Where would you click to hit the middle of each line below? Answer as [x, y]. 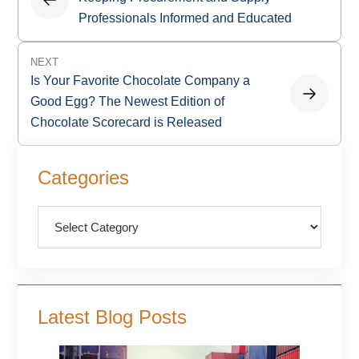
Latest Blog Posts [113, 317]
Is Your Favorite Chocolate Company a [141, 81]
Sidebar [56, 188]
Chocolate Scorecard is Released [127, 123]
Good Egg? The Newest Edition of [128, 102]
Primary [56, 159]
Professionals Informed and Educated [186, 18]
